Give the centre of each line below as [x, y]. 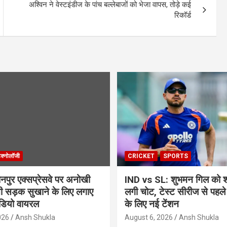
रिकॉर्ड [183, 15]
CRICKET [141, 156]
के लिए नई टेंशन [152, 204]
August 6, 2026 [149, 217]
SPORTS [176, 156]
